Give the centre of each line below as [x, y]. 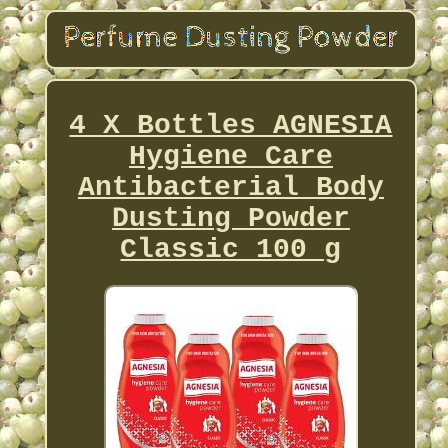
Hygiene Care [230, 156]
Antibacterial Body [230, 187]
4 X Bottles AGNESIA [231, 125]
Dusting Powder [230, 218]
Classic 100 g [231, 249]
